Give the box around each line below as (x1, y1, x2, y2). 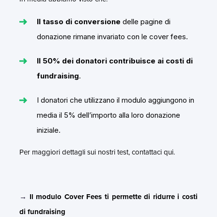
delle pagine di (121, 16, 170, 26)
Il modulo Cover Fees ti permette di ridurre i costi (27, 191, 198, 202)
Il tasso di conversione (37, 16, 121, 26)
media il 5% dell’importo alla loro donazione (37, 110, 180, 120)
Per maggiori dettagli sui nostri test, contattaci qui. (19, 146, 175, 157)
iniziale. (37, 125, 61, 135)
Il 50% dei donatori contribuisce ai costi (37, 56, 184, 65)
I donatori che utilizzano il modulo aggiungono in (37, 95, 194, 105)
